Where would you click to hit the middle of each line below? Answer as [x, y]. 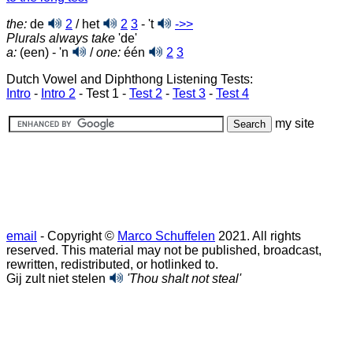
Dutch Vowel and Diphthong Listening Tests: [130, 79]
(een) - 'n [44, 52]
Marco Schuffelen [166, 236]
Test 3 [189, 93]
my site [295, 123]
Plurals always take [61, 38]
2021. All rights [258, 236]
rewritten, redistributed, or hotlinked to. [112, 264]
